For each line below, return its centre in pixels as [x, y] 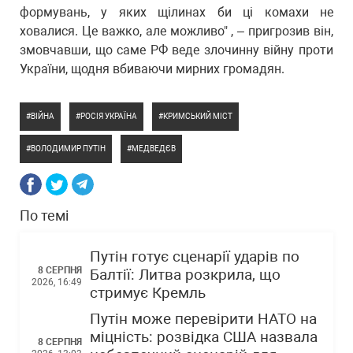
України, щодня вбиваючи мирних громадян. [152, 69]
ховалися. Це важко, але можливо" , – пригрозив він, [176, 31]
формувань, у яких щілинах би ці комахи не [176, 12]
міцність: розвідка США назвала [204, 337]
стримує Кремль [148, 293]
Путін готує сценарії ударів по [195, 257]
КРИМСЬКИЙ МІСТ [198, 116]
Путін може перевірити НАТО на [203, 319]
